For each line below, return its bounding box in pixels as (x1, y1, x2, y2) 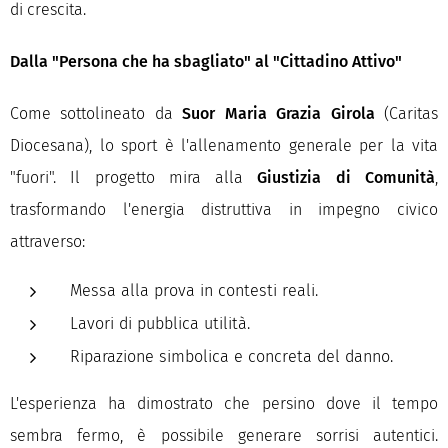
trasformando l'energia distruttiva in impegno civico (10, 200, 438, 219)
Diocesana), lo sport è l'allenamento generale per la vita (10, 136, 438, 155)
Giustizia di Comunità (257, 168, 436, 187)
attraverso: (10, 232, 85, 251)
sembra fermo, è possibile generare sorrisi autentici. (10, 426, 438, 445)
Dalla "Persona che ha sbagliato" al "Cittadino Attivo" (10, 52, 402, 71)
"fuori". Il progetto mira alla (10, 168, 258, 187)
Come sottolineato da (10, 104, 183, 123)
